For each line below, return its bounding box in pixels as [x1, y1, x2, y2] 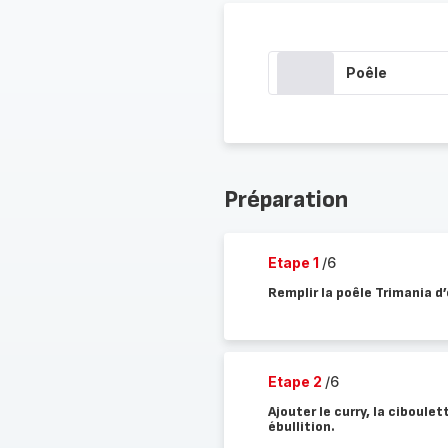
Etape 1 [267, 254, 322, 271]
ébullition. [267, 418, 335, 435]
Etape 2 [267, 373, 325, 390]
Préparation [223, 185, 348, 214]
